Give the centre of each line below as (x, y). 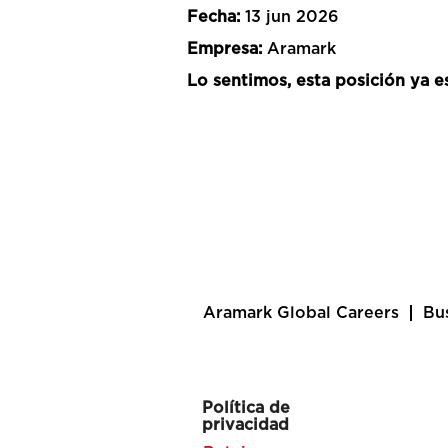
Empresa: (227, 49)
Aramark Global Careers (301, 313)
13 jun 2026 (292, 17)
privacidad (245, 425)
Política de (246, 408)
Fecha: (216, 17)
